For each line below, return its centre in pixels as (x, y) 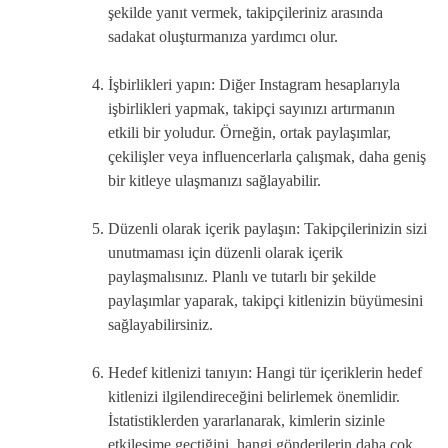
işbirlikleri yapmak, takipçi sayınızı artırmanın (251, 108)
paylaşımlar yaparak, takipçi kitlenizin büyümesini (265, 300)
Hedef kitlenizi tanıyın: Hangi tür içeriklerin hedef (265, 372)
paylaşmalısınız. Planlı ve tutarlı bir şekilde (242, 276)
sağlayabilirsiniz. (160, 324)
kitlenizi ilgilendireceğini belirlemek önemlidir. (254, 396)
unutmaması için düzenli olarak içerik (225, 252)
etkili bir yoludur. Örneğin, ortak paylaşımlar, (249, 132)
